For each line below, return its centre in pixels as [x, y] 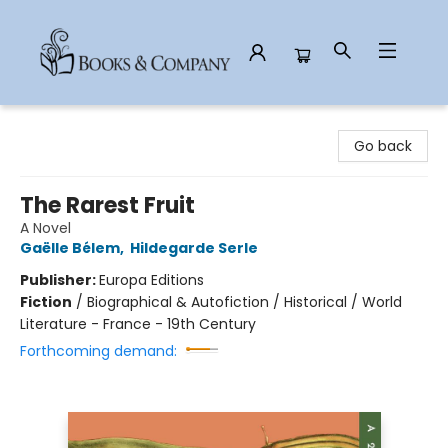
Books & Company [79, 124]
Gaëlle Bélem [70, 248]
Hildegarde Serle [194, 248]
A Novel [45, 228]
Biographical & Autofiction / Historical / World [244, 302]
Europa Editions [151, 280]
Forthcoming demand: [98, 351]
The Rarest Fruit [107, 205]
